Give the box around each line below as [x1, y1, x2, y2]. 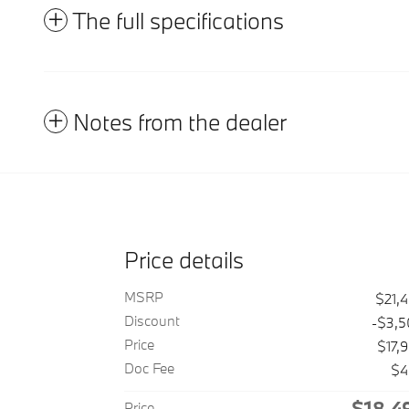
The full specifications [72, 5, 284, 36]
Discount [124, 310, 180, 330]
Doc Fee [124, 358, 174, 377]
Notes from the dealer [73, 106, 287, 137]
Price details [124, 244, 244, 275]
